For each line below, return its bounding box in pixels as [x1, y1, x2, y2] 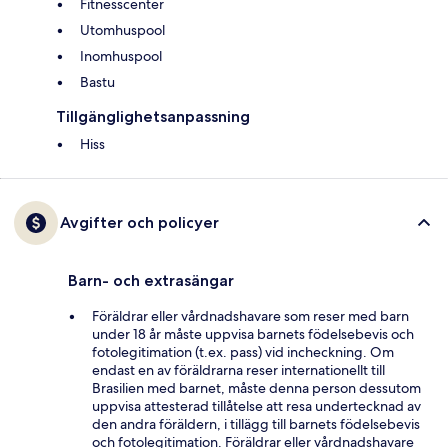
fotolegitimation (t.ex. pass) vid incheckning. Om [92, 343, 394, 362]
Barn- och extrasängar [68, 271, 234, 291]
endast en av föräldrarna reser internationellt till [92, 361, 385, 380]
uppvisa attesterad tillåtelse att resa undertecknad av [92, 397, 421, 416]
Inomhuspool [80, 47, 162, 66]
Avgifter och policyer [60, 213, 219, 233]
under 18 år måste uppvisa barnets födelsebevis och [92, 325, 414, 344]
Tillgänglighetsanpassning [56, 107, 250, 127]
